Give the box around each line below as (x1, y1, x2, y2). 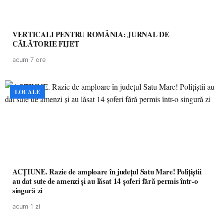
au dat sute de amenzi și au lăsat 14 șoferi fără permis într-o (12, 175, 198, 186)
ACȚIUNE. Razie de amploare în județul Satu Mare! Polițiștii (12, 166, 202, 177)
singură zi (12, 185, 43, 196)
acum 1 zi (12, 203, 40, 210)
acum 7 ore (12, 56, 46, 63)
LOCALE (15, 88, 40, 96)
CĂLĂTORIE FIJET (12, 38, 79, 49)
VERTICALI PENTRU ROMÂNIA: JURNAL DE (12, 29, 169, 40)
